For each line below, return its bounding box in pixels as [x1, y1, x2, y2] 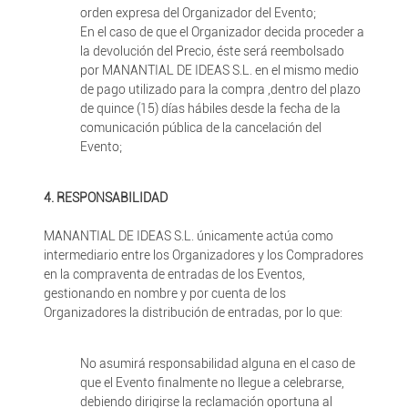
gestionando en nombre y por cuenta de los [43, 286, 286, 301]
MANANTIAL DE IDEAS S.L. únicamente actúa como [43, 229, 333, 243]
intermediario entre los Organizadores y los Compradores [43, 248, 363, 262]
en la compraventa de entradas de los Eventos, [43, 267, 305, 281]
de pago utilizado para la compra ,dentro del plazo [79, 82, 361, 97]
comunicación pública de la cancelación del [79, 120, 321, 135]
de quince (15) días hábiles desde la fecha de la [79, 101, 341, 116]
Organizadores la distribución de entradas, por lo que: [43, 305, 342, 320]
